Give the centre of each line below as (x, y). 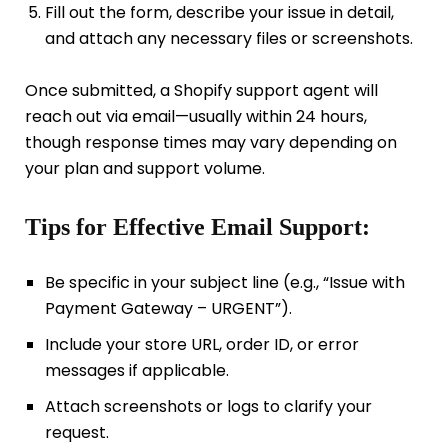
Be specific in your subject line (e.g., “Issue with (224, 283)
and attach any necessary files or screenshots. (228, 39)
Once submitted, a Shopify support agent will (201, 91)
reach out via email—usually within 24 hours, (196, 117)
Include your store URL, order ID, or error (201, 345)
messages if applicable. (136, 371)
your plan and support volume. (145, 169)
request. (76, 433)
